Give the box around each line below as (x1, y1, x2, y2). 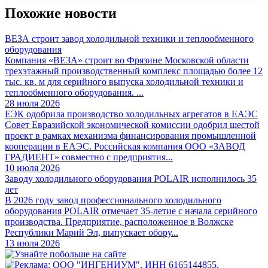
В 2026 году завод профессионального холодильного (5, 195, 221, 206)
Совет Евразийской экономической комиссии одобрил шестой (5, 120, 260, 130)
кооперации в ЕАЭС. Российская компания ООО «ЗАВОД (5, 141, 245, 152)
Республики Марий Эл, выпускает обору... (5, 227, 178, 238)
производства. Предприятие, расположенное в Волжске (5, 217, 233, 227)
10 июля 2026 (5, 163, 60, 173)
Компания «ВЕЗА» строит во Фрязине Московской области (5, 55, 249, 66)
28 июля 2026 (5, 98, 60, 109)
